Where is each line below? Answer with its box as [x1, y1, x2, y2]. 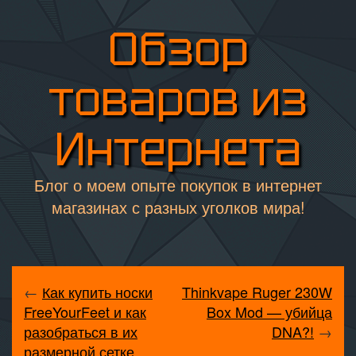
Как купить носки [42, 281, 153, 302]
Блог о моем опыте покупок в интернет [34, 173, 322, 196]
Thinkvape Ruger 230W [182, 281, 332, 302]
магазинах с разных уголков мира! [51, 195, 305, 219]
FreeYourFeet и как [24, 301, 146, 322]
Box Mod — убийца [207, 301, 332, 322]
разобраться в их [24, 321, 137, 342]
